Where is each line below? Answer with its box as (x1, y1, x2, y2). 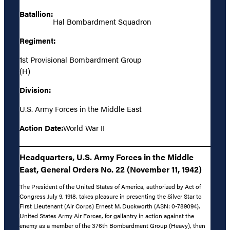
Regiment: (20, 35, 55, 46)
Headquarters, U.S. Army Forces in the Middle (20, 150, 194, 163)
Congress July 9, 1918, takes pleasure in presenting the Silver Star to (20, 191, 202, 201)
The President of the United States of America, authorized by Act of (20, 182, 201, 191)
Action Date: (20, 122, 63, 133)
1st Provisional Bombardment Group (20, 54, 142, 65)
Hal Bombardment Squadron (53, 16, 151, 27)
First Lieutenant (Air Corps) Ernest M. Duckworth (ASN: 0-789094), (20, 201, 200, 211)
